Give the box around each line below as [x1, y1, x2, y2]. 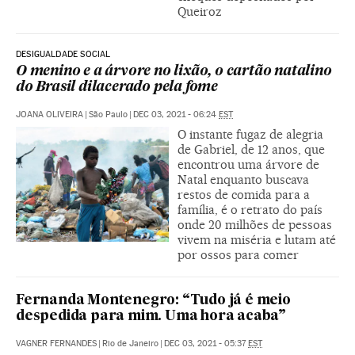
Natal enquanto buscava [177, 171, 309, 187]
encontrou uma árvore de [177, 156, 319, 172]
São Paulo [89, 109, 128, 120]
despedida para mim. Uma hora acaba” [16, 309, 286, 323]
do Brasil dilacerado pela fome [16, 80, 219, 94]
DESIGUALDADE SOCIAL [16, 48, 111, 59]
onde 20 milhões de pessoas [177, 216, 332, 232]
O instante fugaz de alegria [177, 126, 323, 142]
